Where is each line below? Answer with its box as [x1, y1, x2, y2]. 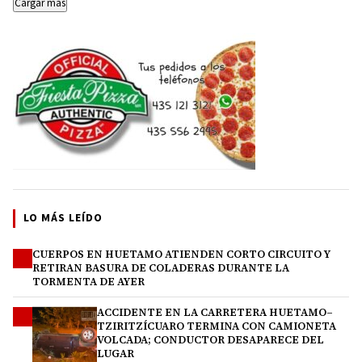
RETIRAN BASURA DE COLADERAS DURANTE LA [32, 261, 289, 276]
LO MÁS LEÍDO [23, 210, 103, 227]
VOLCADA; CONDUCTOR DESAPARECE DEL [97, 333, 324, 347]
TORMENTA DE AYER [32, 275, 145, 289]
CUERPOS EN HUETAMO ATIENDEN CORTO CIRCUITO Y [32, 247, 330, 262]
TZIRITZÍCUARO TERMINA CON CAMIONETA [97, 319, 336, 334]
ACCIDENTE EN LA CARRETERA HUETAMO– [97, 305, 333, 320]
